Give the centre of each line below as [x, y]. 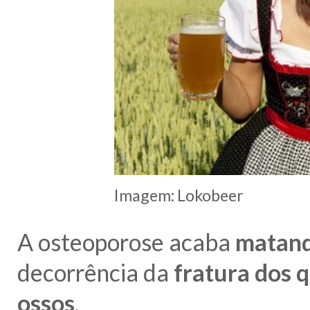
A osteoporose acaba [126, 241]
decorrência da [93, 272]
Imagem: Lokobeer [179, 195]
